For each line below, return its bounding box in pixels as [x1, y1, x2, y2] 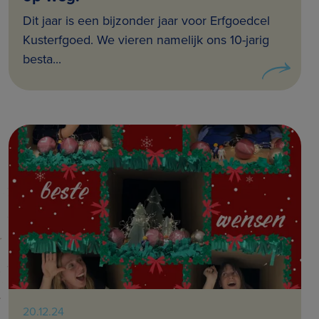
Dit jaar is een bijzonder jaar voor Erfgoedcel [23, 11, 270, 31]
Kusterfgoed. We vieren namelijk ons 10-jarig [23, 31, 269, 50]
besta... [23, 50, 61, 69]
